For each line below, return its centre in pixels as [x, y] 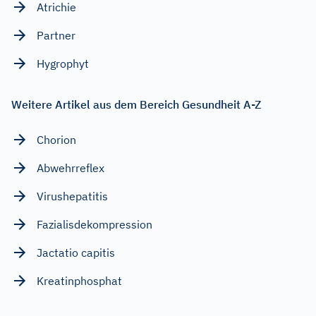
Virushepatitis [72, 196]
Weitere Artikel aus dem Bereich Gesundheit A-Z [136, 104]
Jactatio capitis [76, 252]
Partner [56, 35]
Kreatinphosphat [79, 280]
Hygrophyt [63, 63]
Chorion [56, 139]
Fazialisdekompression [95, 224]
